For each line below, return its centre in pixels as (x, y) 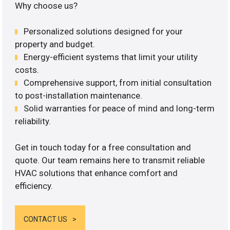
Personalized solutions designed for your (103, 32)
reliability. (33, 121)
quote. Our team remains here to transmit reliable (110, 160)
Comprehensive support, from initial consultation (118, 83)
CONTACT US (46, 219)
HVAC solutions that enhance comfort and (97, 173)
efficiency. (34, 186)
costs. (27, 70)
